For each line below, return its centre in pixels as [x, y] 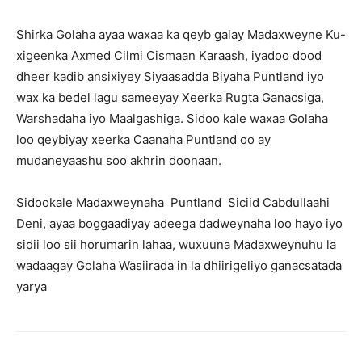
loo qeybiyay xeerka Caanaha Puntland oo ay [143, 139]
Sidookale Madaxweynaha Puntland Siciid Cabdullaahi [173, 202]
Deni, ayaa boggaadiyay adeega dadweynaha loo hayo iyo [179, 223]
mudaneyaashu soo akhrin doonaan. [119, 160]
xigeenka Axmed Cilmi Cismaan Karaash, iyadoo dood [169, 55]
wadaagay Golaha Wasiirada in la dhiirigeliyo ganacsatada [179, 265]
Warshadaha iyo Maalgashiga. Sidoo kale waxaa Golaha [172, 118]
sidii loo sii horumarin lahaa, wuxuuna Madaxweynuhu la [176, 244]
